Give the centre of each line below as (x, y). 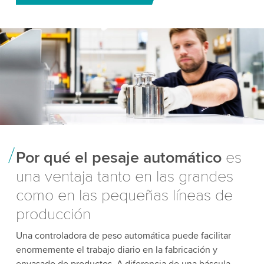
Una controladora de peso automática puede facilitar (123, 235)
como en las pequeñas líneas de (124, 195)
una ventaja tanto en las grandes (124, 176)
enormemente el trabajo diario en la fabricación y (116, 250)
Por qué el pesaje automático (118, 157)
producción (53, 214)
